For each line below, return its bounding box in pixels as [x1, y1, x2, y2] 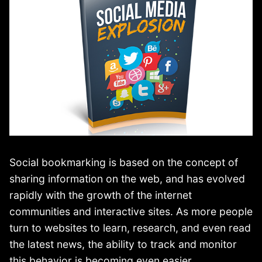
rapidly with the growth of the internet [9, 188, 192, 201]
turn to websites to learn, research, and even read [9, 221, 251, 234]
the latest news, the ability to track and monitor [9, 237, 237, 250]
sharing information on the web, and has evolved [9, 172, 245, 185]
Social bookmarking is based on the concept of [9, 156, 238, 168]
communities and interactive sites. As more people [9, 205, 253, 218]
